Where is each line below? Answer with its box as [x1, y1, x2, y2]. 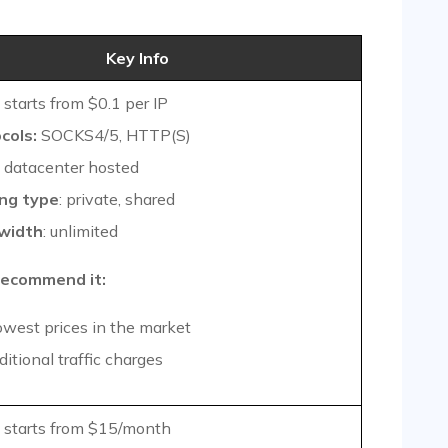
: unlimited [43, 221, 118, 242]
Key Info [106, 48, 169, 69]
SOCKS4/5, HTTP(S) [37, 125, 191, 146]
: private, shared [59, 189, 175, 210]
